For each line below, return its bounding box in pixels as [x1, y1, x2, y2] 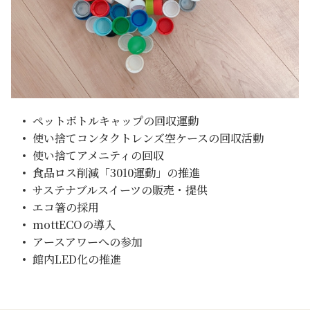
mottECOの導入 [32, 216, 116, 232]
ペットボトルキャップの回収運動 [32, 112, 199, 129]
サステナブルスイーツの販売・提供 [32, 181, 208, 198]
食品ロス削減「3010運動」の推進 [32, 164, 200, 181]
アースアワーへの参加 [32, 233, 143, 250]
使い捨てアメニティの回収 [32, 147, 164, 163]
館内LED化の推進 [32, 250, 121, 267]
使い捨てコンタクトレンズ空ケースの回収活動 [32, 129, 264, 146]
